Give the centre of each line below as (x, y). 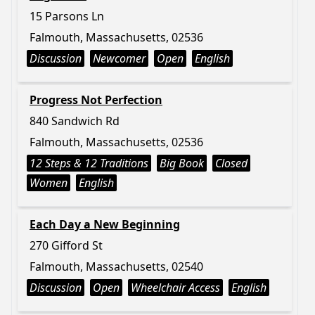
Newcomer (119, 58)
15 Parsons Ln (67, 16)
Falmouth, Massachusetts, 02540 (116, 266)
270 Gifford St (66, 245)
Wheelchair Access (175, 288)
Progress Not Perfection (96, 100)
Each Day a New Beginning (105, 224)
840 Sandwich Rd (75, 121)
